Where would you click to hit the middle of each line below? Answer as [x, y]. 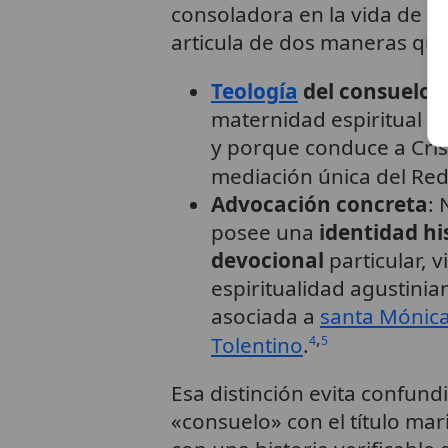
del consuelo [364, 90]
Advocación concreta [319, 203]
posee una [264, 231]
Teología [254, 90]
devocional [267, 259]
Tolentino [256, 344]
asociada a [265, 315]
